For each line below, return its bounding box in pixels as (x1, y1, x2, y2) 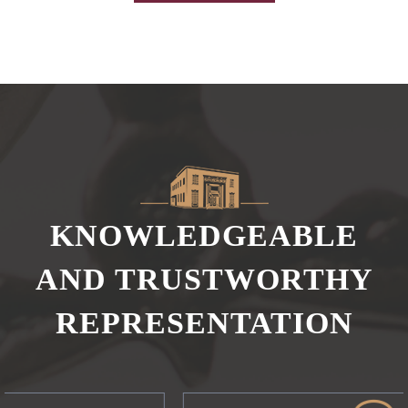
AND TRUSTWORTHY (35, 262, 373, 296)
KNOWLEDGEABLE (50, 219, 358, 252)
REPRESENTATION (55, 306, 353, 340)
